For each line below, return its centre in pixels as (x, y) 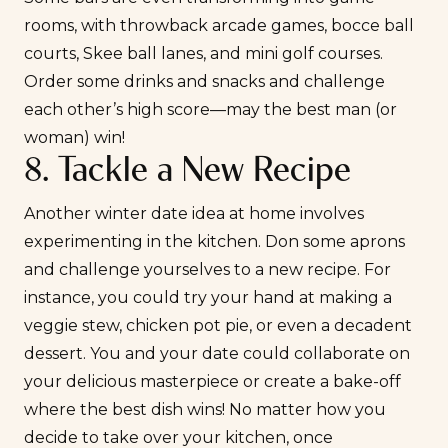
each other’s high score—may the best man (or (210, 110)
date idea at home (223, 214)
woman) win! (74, 138)
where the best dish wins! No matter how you (205, 410)
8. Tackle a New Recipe (187, 172)
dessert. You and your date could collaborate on (217, 354)
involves (330, 214)
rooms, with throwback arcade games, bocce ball (219, 26)
